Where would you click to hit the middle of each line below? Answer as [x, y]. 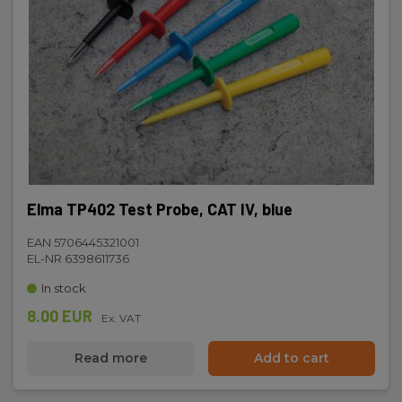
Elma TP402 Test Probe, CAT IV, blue [160, 209]
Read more [110, 358]
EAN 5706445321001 [83, 242]
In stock [64, 288]
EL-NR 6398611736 [78, 258]
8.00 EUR [60, 316]
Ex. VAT [121, 318]
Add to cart [292, 358]
